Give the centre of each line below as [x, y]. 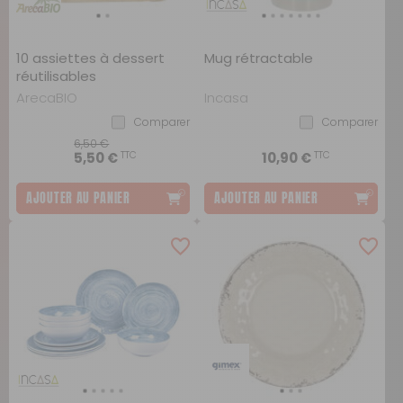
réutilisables [56, 76]
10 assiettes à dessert [90, 58]
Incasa [226, 98]
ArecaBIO [47, 98]
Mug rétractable [259, 58]
